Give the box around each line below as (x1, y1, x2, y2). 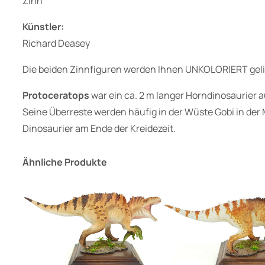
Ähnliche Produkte (22, 155, 107, 169)
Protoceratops (22, 88, 91, 102)
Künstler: (22, 20, 64, 33)
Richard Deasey (22, 36, 90, 50)
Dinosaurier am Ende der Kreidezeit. (22, 121, 176, 135)
